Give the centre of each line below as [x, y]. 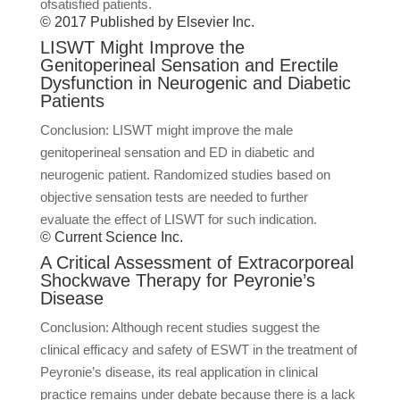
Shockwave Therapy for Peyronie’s [177, 280]
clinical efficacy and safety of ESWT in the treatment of [198, 350]
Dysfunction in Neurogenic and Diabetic [195, 83]
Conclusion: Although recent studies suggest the [179, 327]
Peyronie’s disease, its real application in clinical [179, 372]
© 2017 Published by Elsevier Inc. [147, 22]
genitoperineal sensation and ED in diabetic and [177, 152]
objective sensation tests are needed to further [174, 197]
